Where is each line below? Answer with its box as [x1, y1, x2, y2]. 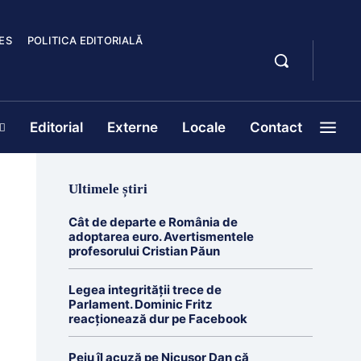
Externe [107, 119, 158, 135]
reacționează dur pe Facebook [68, 311, 247, 326]
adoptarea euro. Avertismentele [68, 229, 254, 244]
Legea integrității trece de [68, 282, 222, 297]
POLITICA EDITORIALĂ [27, 34, 143, 47]
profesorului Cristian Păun [68, 243, 220, 259]
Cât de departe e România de [68, 214, 238, 230]
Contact [250, 119, 302, 135]
